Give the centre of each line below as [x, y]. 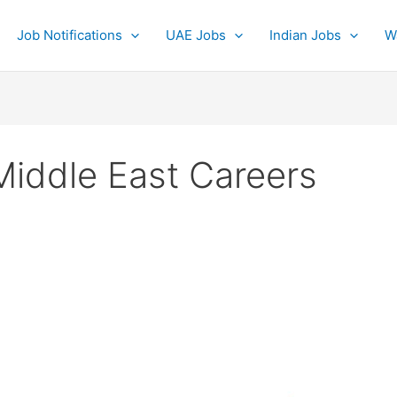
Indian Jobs [305, 35]
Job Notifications [70, 35]
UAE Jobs [196, 35]
